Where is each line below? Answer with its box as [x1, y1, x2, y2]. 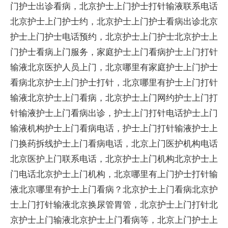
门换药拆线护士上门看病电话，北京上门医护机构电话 [10, 137, 218, 149]
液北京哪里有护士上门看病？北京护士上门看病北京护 [10, 183, 218, 195]
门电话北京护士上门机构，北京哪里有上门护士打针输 [10, 168, 218, 180]
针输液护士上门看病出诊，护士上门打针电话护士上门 [10, 107, 218, 119]
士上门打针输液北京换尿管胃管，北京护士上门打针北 [10, 198, 218, 210]
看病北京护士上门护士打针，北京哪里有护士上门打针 [10, 76, 218, 88]
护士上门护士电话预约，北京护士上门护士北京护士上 [10, 31, 218, 42]
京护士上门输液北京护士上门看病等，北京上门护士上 [10, 214, 218, 225]
